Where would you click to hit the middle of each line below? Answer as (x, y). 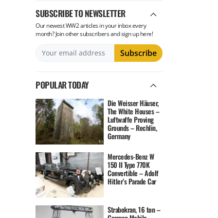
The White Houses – (134, 111)
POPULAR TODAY (62, 84)
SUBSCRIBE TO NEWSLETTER (81, 13)
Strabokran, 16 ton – (134, 209)
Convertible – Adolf (133, 173)
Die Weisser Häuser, (133, 103)
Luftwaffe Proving (131, 120)
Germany (119, 136)
